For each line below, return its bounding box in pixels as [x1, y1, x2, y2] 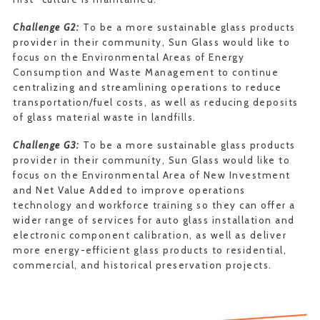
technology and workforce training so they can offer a [13, 199, 296, 211]
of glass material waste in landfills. [13, 111, 196, 123]
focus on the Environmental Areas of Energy [13, 51, 244, 63]
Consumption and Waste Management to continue [13, 66, 279, 78]
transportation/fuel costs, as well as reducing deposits [13, 96, 299, 108]
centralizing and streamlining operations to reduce [13, 81, 281, 93]
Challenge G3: [13, 139, 80, 151]
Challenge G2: [13, 21, 80, 33]
